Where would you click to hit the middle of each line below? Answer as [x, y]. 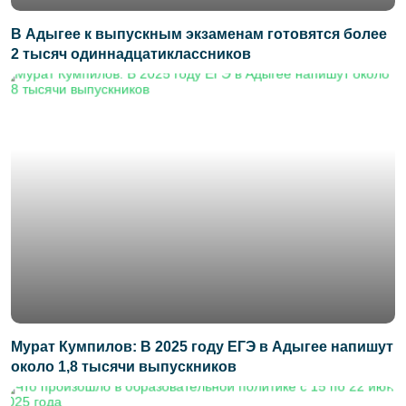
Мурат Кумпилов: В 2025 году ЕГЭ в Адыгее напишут [202, 347]
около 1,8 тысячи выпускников [124, 367]
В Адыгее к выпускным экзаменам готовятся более [199, 34]
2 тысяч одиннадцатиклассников [131, 54]
